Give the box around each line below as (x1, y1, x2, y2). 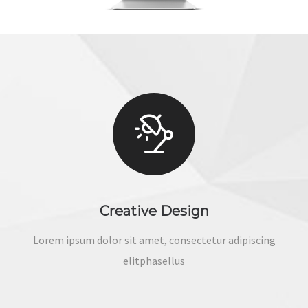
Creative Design (99, 202, 209, 219)
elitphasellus (123, 253, 185, 267)
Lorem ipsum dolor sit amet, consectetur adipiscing (32, 232, 276, 247)
